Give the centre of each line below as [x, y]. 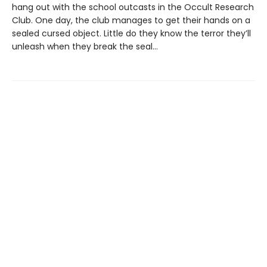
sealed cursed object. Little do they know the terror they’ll [131, 33]
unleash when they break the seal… [85, 46]
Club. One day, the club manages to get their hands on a [131, 20]
